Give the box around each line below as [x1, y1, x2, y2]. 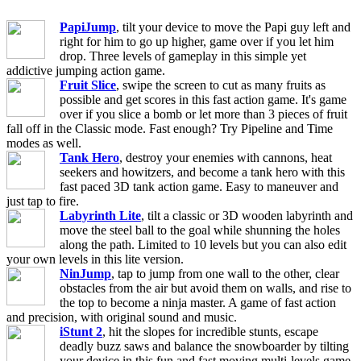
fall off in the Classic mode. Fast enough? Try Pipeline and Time [6, 121, 333, 135]
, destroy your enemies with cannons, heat [119, 150, 332, 164]
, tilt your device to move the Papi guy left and [116, 19, 351, 34]
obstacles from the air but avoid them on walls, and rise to [60, 280, 351, 295]
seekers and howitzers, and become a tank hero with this [60, 164, 345, 179]
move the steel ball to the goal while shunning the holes [60, 222, 340, 237]
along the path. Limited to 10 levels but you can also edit [60, 237, 346, 251]
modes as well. [6, 135, 81, 150]
